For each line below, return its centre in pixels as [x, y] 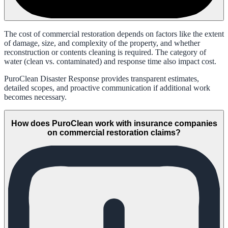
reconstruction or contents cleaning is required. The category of [105, 52]
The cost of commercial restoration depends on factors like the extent [114, 34]
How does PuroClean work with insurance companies [114, 124]
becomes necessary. [35, 97]
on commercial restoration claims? [114, 133]
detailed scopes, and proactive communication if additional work [107, 88]
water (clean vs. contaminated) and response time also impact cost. [110, 61]
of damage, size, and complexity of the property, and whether [102, 43]
